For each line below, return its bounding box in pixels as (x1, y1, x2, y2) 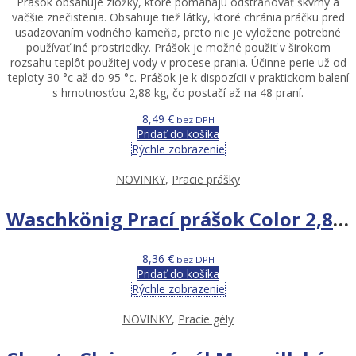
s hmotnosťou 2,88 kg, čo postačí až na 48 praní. (52, 84, 304, 100)
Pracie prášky (172, 171, 240, 187)
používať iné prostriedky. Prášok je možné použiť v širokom (25, 39, 331, 55)
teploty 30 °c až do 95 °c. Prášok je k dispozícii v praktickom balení (7, 69, 349, 85)
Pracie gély (178, 311, 234, 327)
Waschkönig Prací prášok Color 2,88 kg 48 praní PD (333, 205, 349, 232)
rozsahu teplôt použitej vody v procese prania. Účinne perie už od (10, 54, 346, 70)
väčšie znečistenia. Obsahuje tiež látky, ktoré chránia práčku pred (11, 9, 345, 25)
